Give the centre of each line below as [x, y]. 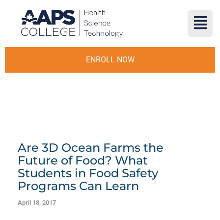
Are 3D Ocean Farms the [90, 148]
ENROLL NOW [110, 60]
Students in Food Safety [88, 173]
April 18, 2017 [37, 203]
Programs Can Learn [78, 186]
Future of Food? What [82, 160]
